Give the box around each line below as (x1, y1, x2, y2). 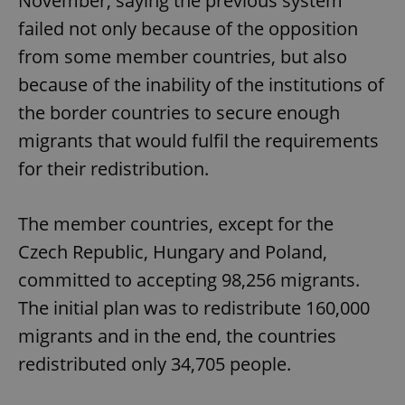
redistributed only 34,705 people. (18, 351, 291, 376)
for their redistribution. (18, 155, 209, 181)
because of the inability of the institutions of (18, 71, 384, 97)
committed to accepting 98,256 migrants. (18, 267, 360, 292)
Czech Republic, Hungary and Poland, (18, 239, 327, 264)
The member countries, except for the (18, 211, 334, 236)
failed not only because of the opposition (18, 15, 358, 41)
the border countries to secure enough (18, 99, 340, 125)
